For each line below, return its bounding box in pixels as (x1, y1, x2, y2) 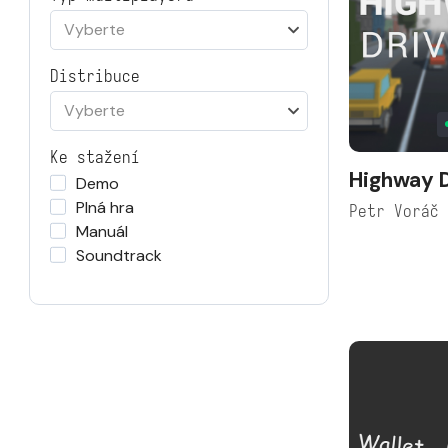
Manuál (76, 221, 128, 242)
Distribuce (50, 66, 140, 87)
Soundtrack (76, 245, 162, 266)
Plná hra (76, 197, 134, 218)
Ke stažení (50, 147, 140, 168)
